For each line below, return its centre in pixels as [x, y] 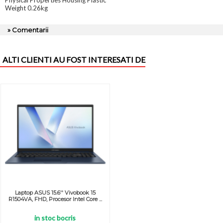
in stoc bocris [55, 218]
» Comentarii [28, 30]
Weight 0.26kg [26, 8]
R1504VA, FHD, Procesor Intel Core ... [55, 199]
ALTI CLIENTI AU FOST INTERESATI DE [74, 60]
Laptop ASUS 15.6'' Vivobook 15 [55, 193]
